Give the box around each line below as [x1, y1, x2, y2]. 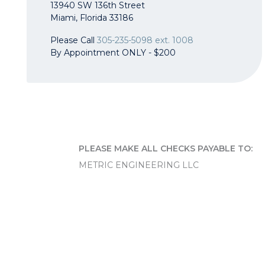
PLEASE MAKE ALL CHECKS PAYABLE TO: [78, 143, 253, 154]
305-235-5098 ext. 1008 [97, 34, 193, 46]
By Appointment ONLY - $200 [50, 47, 176, 58]
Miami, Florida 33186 [50, 12, 133, 23]
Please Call [50, 34, 97, 46]
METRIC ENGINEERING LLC [78, 159, 199, 170]
